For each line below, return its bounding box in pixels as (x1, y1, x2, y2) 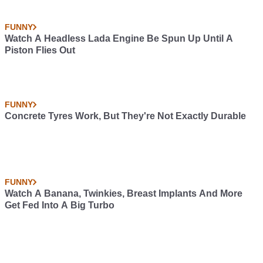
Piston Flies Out (5, 45, 75, 55)
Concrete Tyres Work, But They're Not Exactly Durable (5, 111, 246, 121)
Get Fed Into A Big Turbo (5, 200, 114, 210)
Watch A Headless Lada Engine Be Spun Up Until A (5, 33, 233, 43)
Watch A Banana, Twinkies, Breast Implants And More (5, 188, 242, 198)
